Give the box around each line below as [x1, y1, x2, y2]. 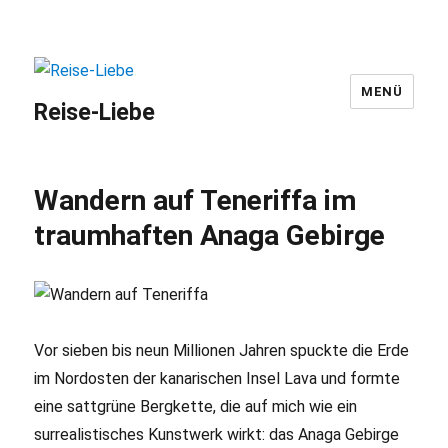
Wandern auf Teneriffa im [34, 183, 357, 217]
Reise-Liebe [34, 98, 156, 126]
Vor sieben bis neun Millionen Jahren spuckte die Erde [34, 340, 410, 360]
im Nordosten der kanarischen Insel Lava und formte [34, 368, 401, 388]
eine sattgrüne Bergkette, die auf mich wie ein [34, 396, 358, 416]
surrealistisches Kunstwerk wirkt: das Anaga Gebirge [34, 424, 400, 444]
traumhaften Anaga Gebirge [34, 218, 386, 252]
